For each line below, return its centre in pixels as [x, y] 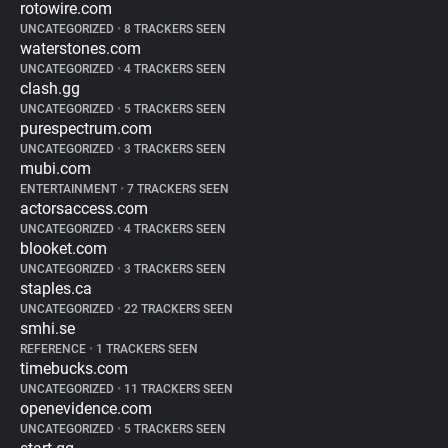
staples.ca [56, 288]
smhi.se [47, 328]
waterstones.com [80, 48]
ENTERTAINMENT [70, 189]
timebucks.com [74, 368]
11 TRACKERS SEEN [177, 389]
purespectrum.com [86, 128]
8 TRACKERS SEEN [173, 29]
